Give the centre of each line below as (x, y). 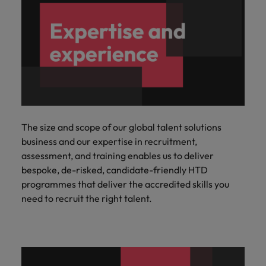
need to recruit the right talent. (87, 198)
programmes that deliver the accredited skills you (125, 184)
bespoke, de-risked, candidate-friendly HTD (115, 170)
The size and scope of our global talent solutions (121, 127)
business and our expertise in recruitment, (109, 141)
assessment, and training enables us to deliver (118, 155)
